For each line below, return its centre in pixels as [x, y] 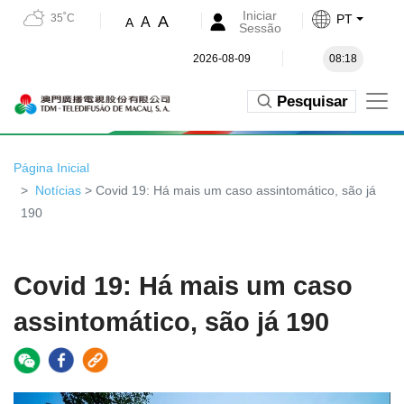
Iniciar [260, 15]
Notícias [58, 190]
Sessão [260, 28]
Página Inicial [51, 168]
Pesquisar [312, 101]
